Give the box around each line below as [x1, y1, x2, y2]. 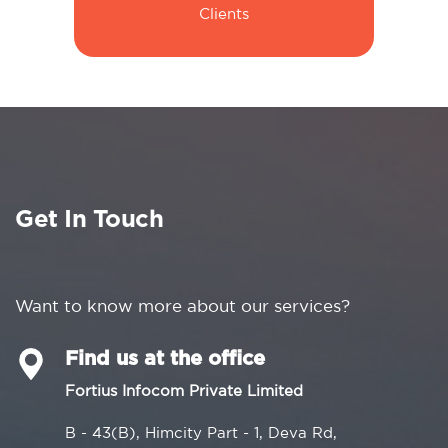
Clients [199, 5, 249, 22]
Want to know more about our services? [15, 296, 350, 315]
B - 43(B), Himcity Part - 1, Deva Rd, [65, 424, 337, 441]
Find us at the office [65, 349, 265, 369]
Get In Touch [15, 208, 163, 232]
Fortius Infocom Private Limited [65, 382, 303, 399]
